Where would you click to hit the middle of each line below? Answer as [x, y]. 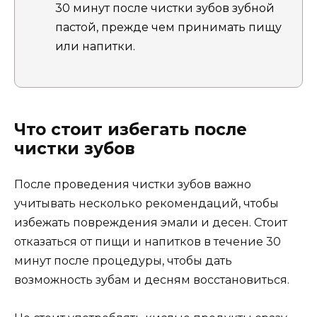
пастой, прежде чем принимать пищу [168, 28]
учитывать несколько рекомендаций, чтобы [146, 203]
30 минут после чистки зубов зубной [165, 8]
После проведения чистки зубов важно [133, 184]
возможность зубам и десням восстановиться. [152, 279]
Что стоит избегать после [131, 129]
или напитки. [95, 47]
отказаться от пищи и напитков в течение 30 [148, 241]
